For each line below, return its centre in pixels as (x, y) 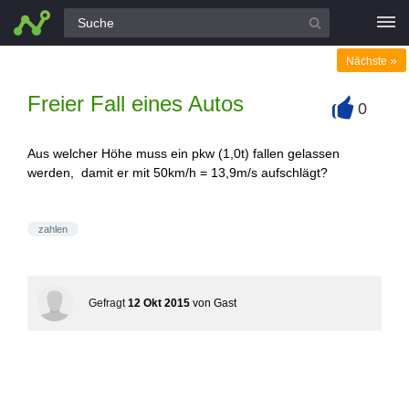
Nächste (368, 61)
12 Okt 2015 (159, 303)
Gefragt (107, 303)
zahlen (53, 229)
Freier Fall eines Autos (136, 104)
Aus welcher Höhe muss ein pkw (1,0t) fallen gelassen (184, 153)
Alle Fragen (52, 18)
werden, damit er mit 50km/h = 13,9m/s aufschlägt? (179, 173)
